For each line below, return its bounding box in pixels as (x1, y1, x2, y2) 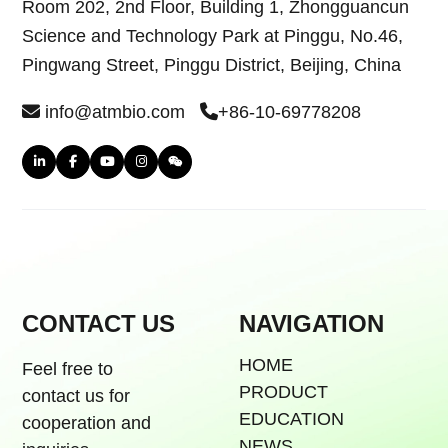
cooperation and (22, 412, 152, 433)
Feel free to (22, 358, 114, 379)
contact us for (22, 385, 131, 406)
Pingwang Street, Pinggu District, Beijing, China (22, 54, 402, 75)
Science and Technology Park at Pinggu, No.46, (22, 25, 404, 46)
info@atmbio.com (40, 101, 201, 122)
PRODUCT (239, 381, 328, 402)
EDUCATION (239, 408, 344, 429)
